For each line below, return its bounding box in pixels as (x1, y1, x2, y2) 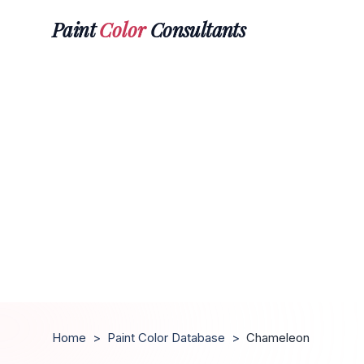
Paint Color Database (107, 330, 225, 345)
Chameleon (246, 330, 310, 345)
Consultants (145, 15, 246, 42)
